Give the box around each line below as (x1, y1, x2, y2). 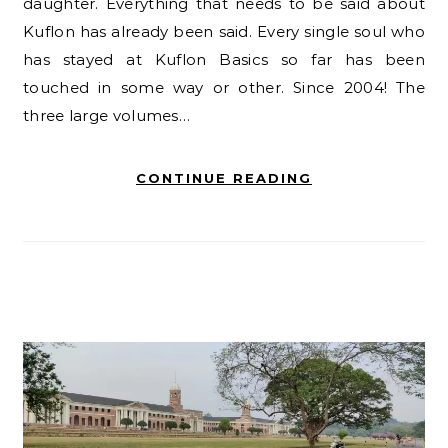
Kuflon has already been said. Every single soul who (23, 21, 425, 41)
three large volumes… (23, 105, 191, 125)
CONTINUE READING (136, 169, 312, 186)
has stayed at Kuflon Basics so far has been (23, 49, 425, 69)
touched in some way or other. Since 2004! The (23, 77, 425, 97)
